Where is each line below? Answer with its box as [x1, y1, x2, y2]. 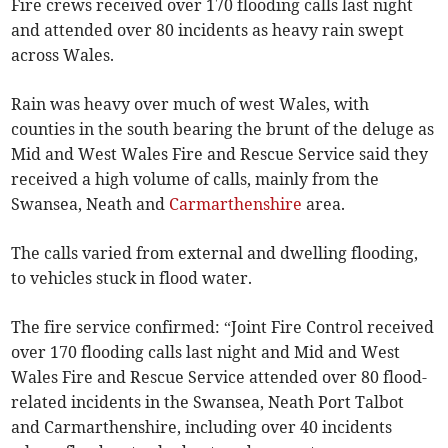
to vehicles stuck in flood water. [11, 268, 253, 289]
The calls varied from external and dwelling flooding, [11, 243, 419, 264]
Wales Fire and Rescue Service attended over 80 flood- [11, 367, 428, 388]
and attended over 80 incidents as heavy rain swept [11, 20, 405, 41]
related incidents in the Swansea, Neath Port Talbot [11, 392, 405, 413]
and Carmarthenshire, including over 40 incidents [11, 417, 393, 438]
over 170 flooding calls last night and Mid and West [11, 342, 401, 363]
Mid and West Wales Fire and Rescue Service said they [11, 144, 429, 165]
